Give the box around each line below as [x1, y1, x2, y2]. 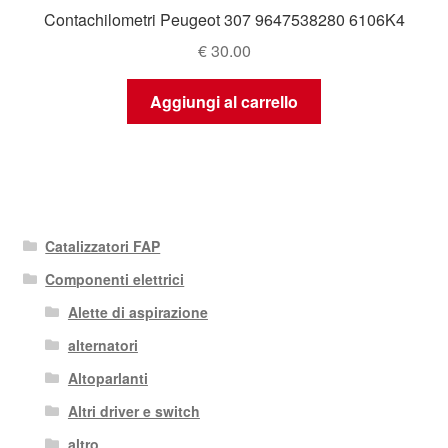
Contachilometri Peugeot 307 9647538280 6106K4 [43, 8, 405, 32]
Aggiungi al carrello [150, 89, 298, 113]
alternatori [67, 335, 138, 356]
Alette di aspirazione [67, 302, 208, 323]
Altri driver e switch [67, 401, 200, 422]
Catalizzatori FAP [45, 236, 161, 257]
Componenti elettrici [45, 269, 185, 290]
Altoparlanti [67, 368, 148, 389]
